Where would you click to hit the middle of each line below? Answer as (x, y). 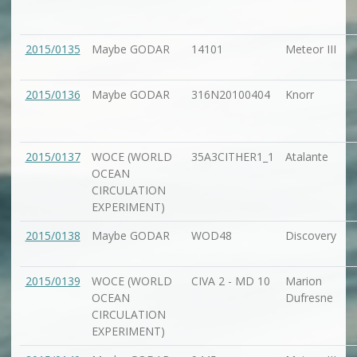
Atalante (306, 157)
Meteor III (310, 49)
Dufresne (309, 298)
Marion (303, 281)
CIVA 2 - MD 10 (230, 281)
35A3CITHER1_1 (232, 157)
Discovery (310, 236)
